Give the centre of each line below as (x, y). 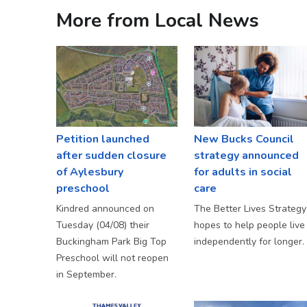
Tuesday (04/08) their (103, 225)
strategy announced (246, 156)
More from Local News (158, 20)
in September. (86, 275)
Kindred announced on (105, 209)
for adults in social (243, 172)
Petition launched (103, 139)
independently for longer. (249, 242)
